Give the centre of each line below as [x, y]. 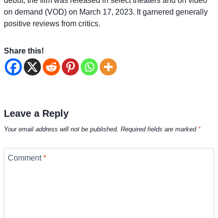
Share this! [24, 51]
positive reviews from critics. [52, 23]
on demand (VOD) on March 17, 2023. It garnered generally [106, 12]
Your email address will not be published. [61, 129]
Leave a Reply [36, 113]
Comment [26, 158]
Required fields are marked [159, 129]
